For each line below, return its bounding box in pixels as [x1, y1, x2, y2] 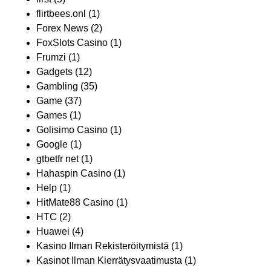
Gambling [36, 81, 78, 91]
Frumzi [36, 52, 66, 62]
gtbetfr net [36, 154, 79, 164]
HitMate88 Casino [36, 197, 114, 207]
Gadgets [36, 67, 73, 77]
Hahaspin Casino [36, 168, 111, 178]
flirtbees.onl [36, 8, 86, 19]
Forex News [36, 23, 88, 33]
